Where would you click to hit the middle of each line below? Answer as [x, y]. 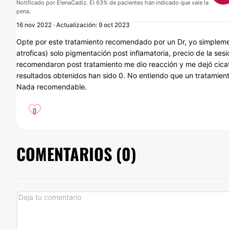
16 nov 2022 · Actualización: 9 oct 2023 [73, 25]
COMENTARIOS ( [69, 154]
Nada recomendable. [52, 87]
